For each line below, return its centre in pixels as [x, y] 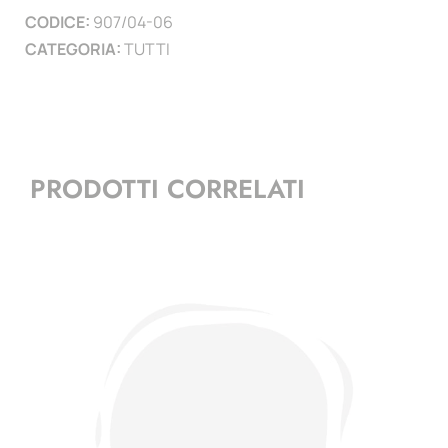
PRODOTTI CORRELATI [167, 189]
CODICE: [59, 21]
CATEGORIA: [74, 48]
